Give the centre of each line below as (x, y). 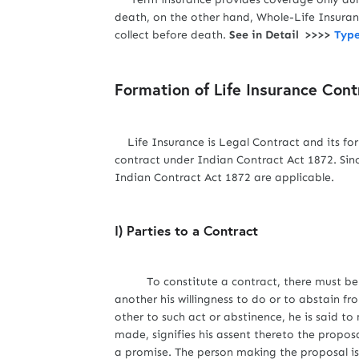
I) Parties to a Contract (188, 230)
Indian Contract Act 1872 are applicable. (224, 177)
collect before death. (172, 35)
